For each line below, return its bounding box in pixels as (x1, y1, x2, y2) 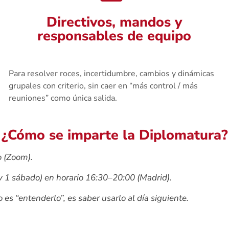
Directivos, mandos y (47, 12, 182, 32)
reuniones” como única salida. (9, 92, 118, 104)
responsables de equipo (37, 26, 192, 45)
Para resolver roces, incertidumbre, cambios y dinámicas (9, 67, 215, 79)
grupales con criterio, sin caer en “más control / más (9, 80, 198, 91)
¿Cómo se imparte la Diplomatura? (1, 125, 228, 145)
